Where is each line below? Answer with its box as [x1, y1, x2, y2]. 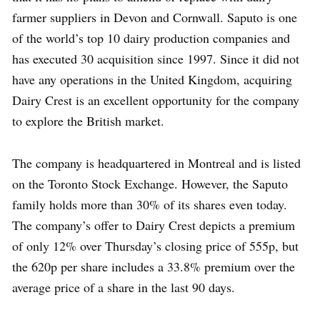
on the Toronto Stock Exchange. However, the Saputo [12, 175, 288, 193]
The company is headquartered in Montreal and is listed [12, 154, 301, 172]
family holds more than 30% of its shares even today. [12, 196, 287, 214]
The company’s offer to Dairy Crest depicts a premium [12, 216, 295, 234]
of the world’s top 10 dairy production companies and [12, 29, 290, 47]
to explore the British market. [12, 112, 164, 130]
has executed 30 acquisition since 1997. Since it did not [12, 50, 299, 68]
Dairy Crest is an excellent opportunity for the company [12, 91, 299, 109]
